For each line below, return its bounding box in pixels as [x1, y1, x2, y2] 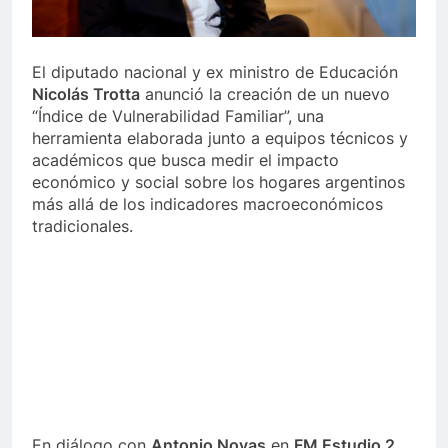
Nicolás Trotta [32, 84, 140, 105]
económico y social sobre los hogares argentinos [32, 172, 405, 193]
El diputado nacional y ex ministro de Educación [32, 62, 398, 83]
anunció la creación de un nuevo [140, 84, 390, 105]
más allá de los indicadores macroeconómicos [32, 194, 383, 215]
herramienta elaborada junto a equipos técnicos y [32, 128, 408, 149]
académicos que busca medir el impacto [32, 150, 339, 171]
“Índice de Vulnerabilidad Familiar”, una [32, 106, 324, 127]
